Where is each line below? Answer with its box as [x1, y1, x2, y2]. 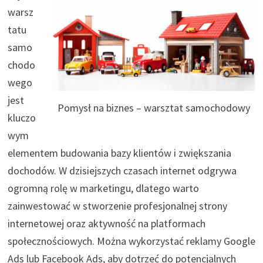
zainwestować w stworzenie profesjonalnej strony [7, 198, 227, 213]
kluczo [7, 110, 36, 124]
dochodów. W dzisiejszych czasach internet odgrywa [7, 163, 237, 177]
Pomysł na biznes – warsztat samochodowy [58, 101, 251, 115]
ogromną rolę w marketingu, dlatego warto [7, 181, 199, 195]
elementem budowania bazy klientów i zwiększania [7, 146, 231, 160]
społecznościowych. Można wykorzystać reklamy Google [7, 234, 255, 248]
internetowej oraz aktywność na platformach [7, 216, 205, 230]
